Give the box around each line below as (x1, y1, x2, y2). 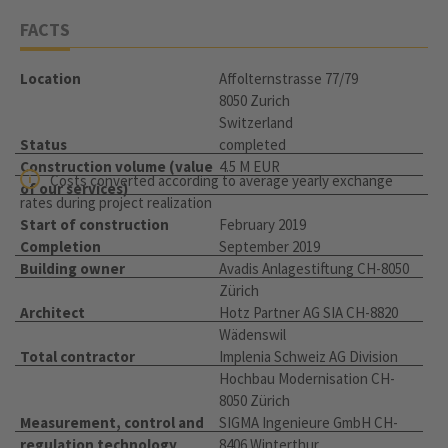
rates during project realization (20, 193, 212, 213)
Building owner (20, 259, 125, 279)
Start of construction (20, 215, 169, 235)
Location (20, 69, 81, 89)
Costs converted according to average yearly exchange (50, 171, 393, 191)
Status (20, 135, 67, 155)
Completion (20, 237, 101, 257)
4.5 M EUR (219, 157, 280, 177)
